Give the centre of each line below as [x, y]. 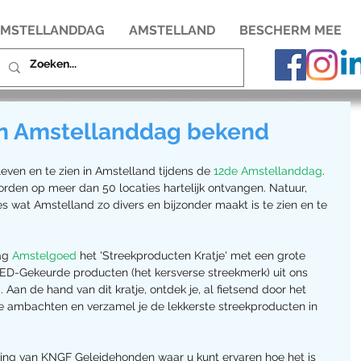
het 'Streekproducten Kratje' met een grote [193, 255]
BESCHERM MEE [290, 30]
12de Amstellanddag [268, 171]
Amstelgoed [44, 255]
